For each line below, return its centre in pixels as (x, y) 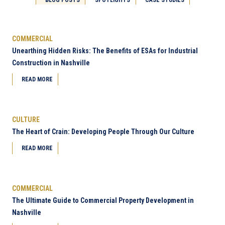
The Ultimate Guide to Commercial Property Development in (103, 200)
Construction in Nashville (51, 63)
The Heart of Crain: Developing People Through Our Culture (103, 131)
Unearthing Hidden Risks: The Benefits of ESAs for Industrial (105, 50)
